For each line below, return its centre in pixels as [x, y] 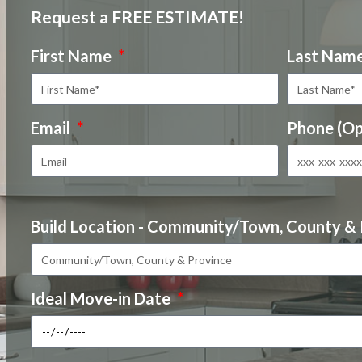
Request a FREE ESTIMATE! [137, 17]
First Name [73, 56]
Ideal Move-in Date [102, 299]
